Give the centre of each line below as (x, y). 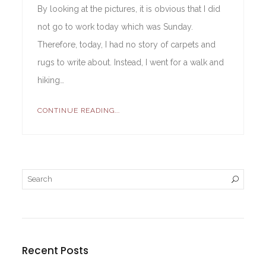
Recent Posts (56, 251)
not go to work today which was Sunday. (115, 27)
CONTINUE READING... (79, 111)
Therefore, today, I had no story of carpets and (127, 45)
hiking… (51, 80)
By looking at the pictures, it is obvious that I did (129, 9)
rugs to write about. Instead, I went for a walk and (131, 63)
